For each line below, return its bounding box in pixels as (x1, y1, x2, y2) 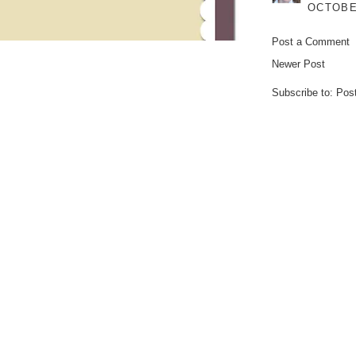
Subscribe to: (272, 86, 336, 99)
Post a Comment (272, 35, 350, 48)
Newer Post (272, 57, 325, 70)
